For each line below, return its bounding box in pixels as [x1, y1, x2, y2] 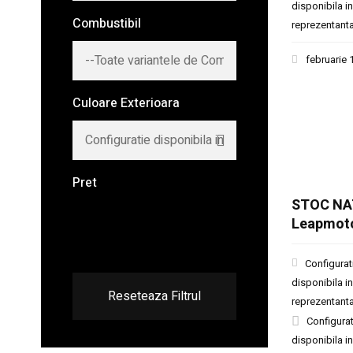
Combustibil [72, 14, 141, 33]
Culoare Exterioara [72, 94, 180, 113]
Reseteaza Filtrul [107, 287, 201, 306]
